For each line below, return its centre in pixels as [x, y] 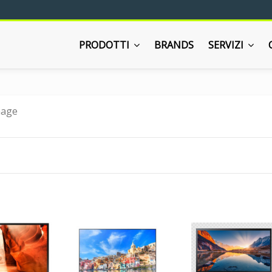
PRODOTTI [106, 45]
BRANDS [174, 45]
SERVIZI [227, 45]
